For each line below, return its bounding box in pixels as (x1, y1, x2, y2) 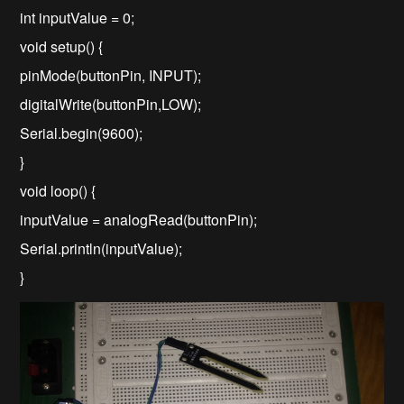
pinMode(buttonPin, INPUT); (20, 64, 202, 86)
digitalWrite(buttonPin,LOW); (20, 93, 202, 115)
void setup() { (20, 35, 104, 57)
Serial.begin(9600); (20, 122, 143, 143)
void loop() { (20, 179, 96, 201)
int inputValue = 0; (20, 6, 135, 28)
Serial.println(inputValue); (20, 237, 183, 259)
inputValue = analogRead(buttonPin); (20, 208, 258, 230)
